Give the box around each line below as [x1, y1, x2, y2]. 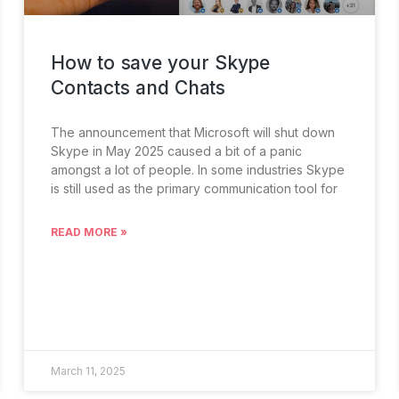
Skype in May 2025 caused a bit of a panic [51, 143, 303, 159]
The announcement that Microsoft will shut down [51, 125, 336, 141]
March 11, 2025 [51, 363, 126, 378]
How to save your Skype [51, 52, 270, 75]
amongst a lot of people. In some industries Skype [51, 162, 346, 178]
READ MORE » [51, 225, 128, 240]
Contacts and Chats [51, 77, 225, 100]
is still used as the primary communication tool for [51, 181, 338, 197]
